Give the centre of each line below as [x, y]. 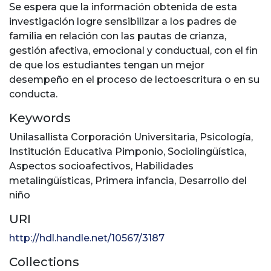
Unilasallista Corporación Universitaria [102, 137]
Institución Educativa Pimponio [86, 152]
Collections [44, 262]
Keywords [40, 118]
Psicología [225, 137]
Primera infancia [135, 181]
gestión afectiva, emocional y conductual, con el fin [133, 51]
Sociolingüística [206, 152]
